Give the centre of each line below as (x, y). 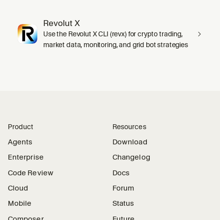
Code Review (31, 173)
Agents (20, 142)
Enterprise (26, 157)
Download (130, 142)
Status (124, 204)
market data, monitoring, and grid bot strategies (116, 44)
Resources (129, 126)
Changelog (131, 157)
